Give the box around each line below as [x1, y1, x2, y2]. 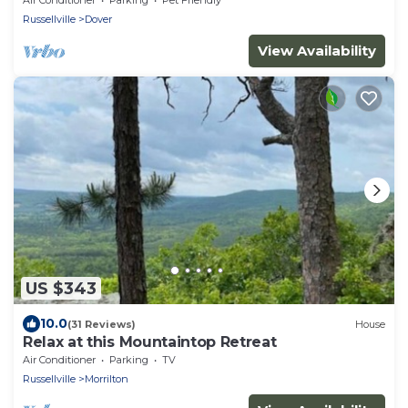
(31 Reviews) [67, 317, 136, 331]
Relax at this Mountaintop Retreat [23, 333, 277, 352]
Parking [109, 353, 148, 367]
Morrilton [85, 372, 128, 386]
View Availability [258, 41, 376, 59]
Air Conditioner [23, 353, 96, 367]
